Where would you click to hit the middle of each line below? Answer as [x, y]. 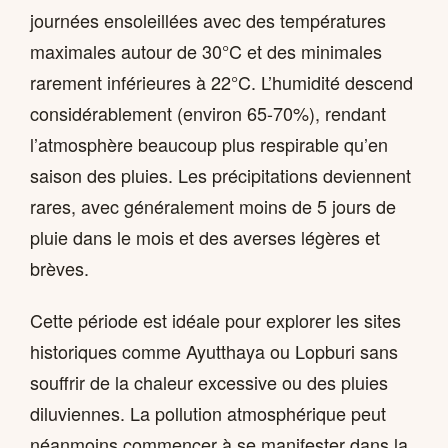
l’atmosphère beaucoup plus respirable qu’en [209, 144]
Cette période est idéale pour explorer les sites [215, 319]
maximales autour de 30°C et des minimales [206, 51]
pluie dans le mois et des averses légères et [205, 237]
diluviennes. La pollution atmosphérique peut [208, 412]
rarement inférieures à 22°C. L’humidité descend [221, 82]
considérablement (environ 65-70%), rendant [208, 113]
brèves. [59, 268]
